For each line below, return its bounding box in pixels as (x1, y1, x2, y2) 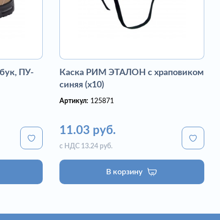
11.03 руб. (59, 125, 116, 137)
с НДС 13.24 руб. (59, 143, 113, 150)
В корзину (106, 167, 143, 176)
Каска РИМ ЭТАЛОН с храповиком (59, 68, 204, 77)
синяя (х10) (59, 81, 105, 89)
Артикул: (59, 98, 89, 105)
